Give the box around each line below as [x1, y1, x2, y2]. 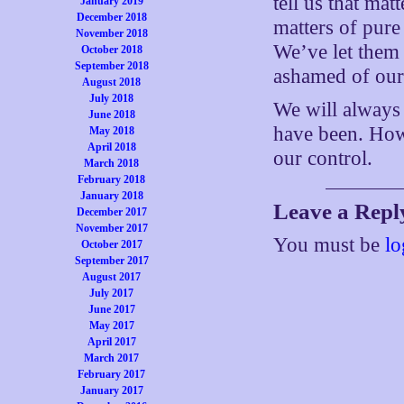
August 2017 [82, 271, 142, 283]
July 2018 [89, 92, 134, 105]
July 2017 [89, 287, 134, 299]
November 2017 [75, 222, 148, 234]
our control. [273, 147, 373, 170]
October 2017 [80, 238, 142, 251]
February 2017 [78, 368, 146, 381]
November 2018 [75, 27, 148, 40]
